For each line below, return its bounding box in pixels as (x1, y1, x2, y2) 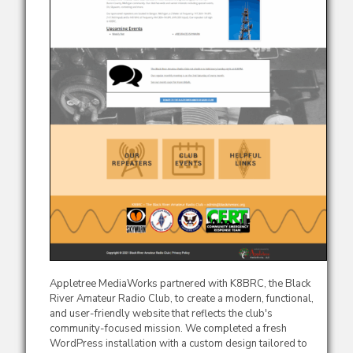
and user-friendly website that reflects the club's (50, 306, 273, 321)
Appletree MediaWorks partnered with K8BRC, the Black (50, 276, 310, 291)
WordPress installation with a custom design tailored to (50, 336, 307, 351)
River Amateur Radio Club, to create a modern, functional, (50, 291, 314, 306)
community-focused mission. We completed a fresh (50, 321, 287, 336)
